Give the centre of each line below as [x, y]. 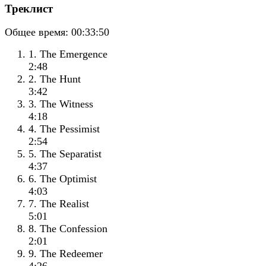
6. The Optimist [63, 179]
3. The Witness [61, 104]
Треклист [29, 8]
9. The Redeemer [66, 254]
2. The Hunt [55, 79]
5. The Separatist [65, 154]
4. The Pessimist [64, 129]
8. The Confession [68, 229]
